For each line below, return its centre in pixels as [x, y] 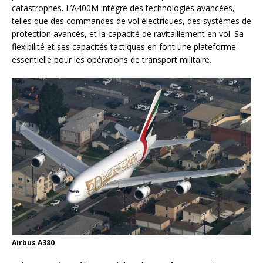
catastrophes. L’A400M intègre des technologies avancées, [123, 8]
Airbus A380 [33, 242]
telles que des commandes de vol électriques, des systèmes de [131, 21]
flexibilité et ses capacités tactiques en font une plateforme [124, 47]
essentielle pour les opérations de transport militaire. [112, 60]
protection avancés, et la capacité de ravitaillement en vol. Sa [128, 34]
